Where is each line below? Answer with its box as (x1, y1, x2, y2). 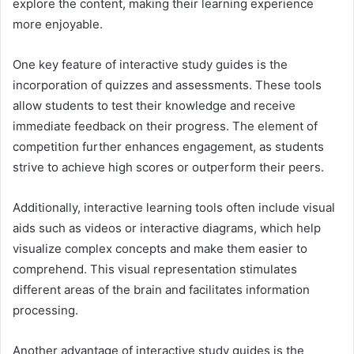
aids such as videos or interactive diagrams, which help (13, 220, 321, 235)
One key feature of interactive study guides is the (13, 56, 288, 72)
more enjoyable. (13, 16, 103, 32)
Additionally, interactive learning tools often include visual (13, 199, 335, 215)
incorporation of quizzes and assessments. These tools (13, 77, 322, 92)
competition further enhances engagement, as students (13, 138, 324, 154)
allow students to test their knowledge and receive (13, 97, 296, 113)
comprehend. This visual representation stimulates (13, 261, 297, 277)
